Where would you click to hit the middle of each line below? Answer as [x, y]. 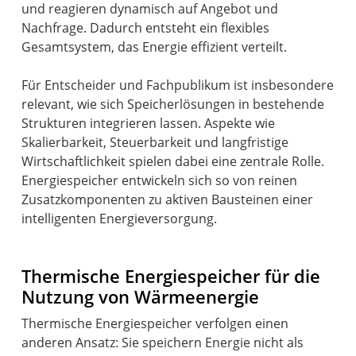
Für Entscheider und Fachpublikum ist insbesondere [178, 85]
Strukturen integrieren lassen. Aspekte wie [149, 123]
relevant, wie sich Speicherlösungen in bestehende [173, 104]
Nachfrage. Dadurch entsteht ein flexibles [146, 27]
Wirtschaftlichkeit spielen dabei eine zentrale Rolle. [173, 161]
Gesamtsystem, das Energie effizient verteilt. [155, 46]
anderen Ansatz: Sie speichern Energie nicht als [163, 342]
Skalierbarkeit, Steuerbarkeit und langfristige [155, 142]
